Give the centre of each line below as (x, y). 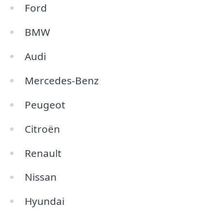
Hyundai (44, 201)
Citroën (42, 129)
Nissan (40, 177)
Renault (43, 153)
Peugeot (45, 104)
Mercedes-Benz (62, 81)
